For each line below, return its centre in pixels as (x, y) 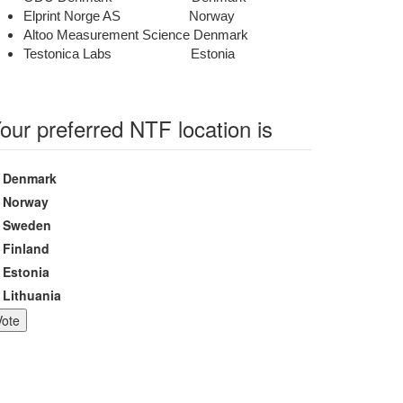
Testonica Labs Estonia (129, 54)
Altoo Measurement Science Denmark (136, 36)
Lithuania (32, 296)
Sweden (27, 225)
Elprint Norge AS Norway (129, 17)
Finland (26, 249)
